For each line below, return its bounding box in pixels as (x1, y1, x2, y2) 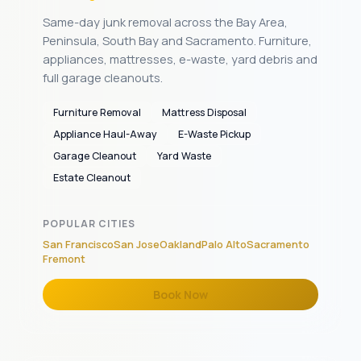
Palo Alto (201, 237, 247, 251)
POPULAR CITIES (43, 217, 135, 230)
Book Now (153, 287, 208, 302)
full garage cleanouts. (43, 69, 163, 85)
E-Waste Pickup (178, 127, 251, 141)
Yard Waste (157, 149, 211, 163)
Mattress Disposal (162, 106, 247, 119)
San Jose (114, 237, 160, 251)
